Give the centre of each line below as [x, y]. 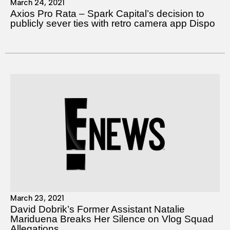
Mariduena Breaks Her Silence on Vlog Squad [112, 219]
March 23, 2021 [37, 198]
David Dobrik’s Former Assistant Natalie [98, 209]
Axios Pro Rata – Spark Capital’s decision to [107, 13]
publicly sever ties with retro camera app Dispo [113, 23]
